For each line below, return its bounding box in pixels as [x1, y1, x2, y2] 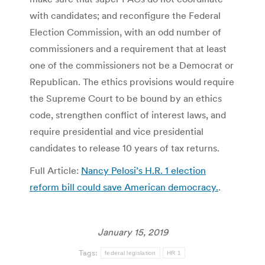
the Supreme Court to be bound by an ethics [30, 92, 222, 104]
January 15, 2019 [97, 225, 168, 238]
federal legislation [105, 249, 156, 256]
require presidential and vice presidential [30, 125, 203, 137]
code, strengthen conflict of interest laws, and [30, 108, 226, 121]
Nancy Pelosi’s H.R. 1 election [81, 164, 206, 176]
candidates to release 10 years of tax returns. [30, 141, 219, 154]
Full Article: [30, 164, 81, 176]
